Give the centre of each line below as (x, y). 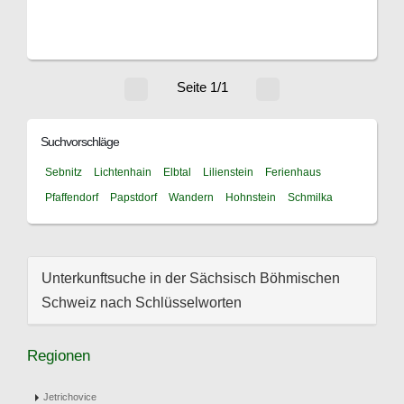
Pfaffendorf (72, 197)
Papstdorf (133, 197)
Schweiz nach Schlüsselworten (142, 303)
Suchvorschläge (80, 142)
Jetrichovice (70, 397)
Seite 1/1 (202, 87)
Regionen (59, 356)
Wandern (191, 197)
